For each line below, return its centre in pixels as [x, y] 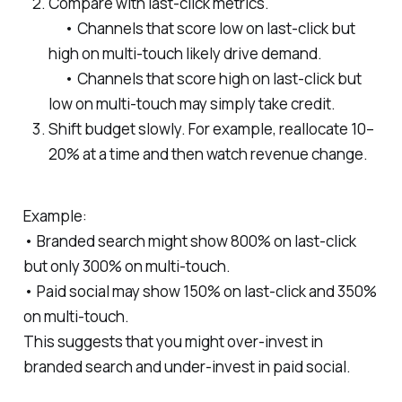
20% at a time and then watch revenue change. [208, 154]
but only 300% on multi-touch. [127, 267]
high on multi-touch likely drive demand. [185, 54]
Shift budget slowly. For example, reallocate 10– [211, 129]
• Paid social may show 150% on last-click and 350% [200, 292]
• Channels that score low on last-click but [201, 29]
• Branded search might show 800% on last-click [189, 241]
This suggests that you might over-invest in [173, 342]
